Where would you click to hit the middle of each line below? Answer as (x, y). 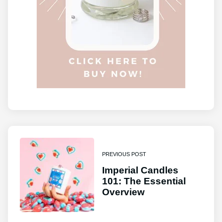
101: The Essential (144, 181)
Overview (123, 192)
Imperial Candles (140, 170)
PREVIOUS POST (124, 154)
